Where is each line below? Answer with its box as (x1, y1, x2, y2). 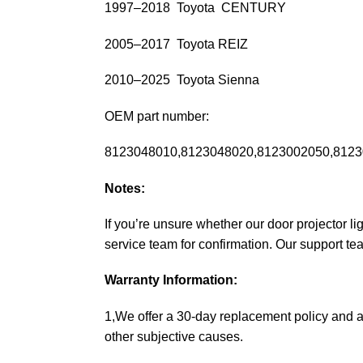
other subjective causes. (104, 329, 243, 344)
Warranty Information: (104, 273, 237, 288)
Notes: (104, 181, 145, 195)
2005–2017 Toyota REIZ (104, 36, 248, 51)
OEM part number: (104, 109, 209, 123)
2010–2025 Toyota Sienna (104, 73, 259, 88)
